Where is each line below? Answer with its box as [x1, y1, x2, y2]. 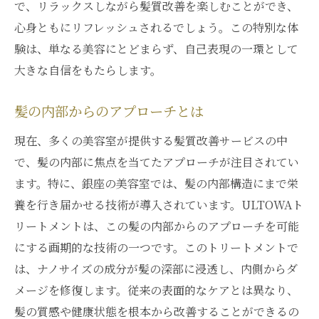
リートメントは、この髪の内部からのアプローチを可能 [14, 218, 299, 234]
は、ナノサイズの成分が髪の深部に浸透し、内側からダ [14, 261, 298, 277]
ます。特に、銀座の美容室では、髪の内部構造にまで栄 [14, 175, 298, 192]
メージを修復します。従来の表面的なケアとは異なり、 [14, 282, 298, 298]
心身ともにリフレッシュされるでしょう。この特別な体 [14, 19, 298, 36]
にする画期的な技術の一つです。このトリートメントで [14, 239, 298, 256]
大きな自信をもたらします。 [14, 62, 162, 78]
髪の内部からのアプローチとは [14, 103, 204, 122]
